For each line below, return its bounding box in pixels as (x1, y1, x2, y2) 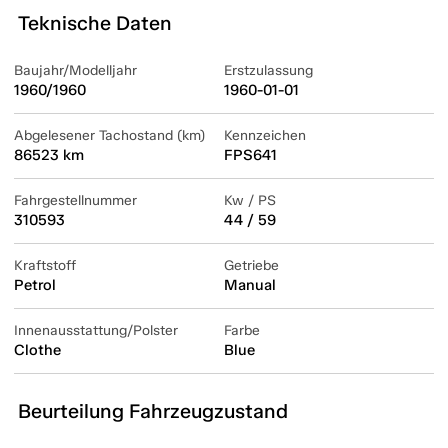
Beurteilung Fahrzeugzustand (18, 399, 288, 424)
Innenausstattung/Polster (14, 322, 178, 340)
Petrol (14, 276, 56, 295)
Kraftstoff (14, 257, 76, 275)
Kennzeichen (224, 127, 306, 145)
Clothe (14, 341, 61, 360)
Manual (224, 276, 276, 295)
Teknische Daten (18, 11, 172, 36)
